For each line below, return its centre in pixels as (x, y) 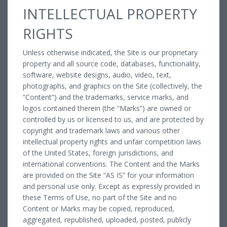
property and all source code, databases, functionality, (112, 63)
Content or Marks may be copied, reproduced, (99, 208)
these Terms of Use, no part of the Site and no (100, 197)
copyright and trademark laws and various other (101, 130)
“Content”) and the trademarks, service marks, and (106, 97)
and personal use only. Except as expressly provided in (111, 186)
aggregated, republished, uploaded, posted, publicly (107, 219)
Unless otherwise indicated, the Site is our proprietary (110, 52)
